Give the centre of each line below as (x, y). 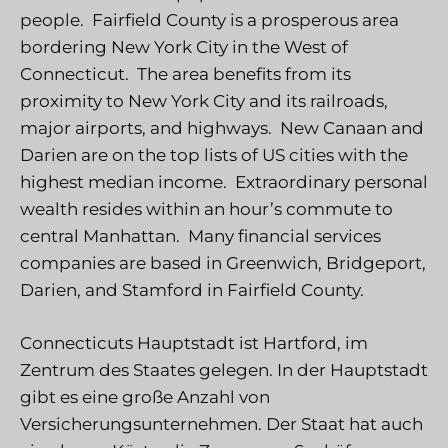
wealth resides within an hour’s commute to (206, 209)
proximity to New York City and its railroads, (204, 101)
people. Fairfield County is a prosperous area (209, 20)
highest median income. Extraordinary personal (224, 182)
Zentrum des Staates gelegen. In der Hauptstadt (224, 369)
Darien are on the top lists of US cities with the (214, 155)
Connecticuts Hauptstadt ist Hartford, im (194, 342)
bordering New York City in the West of (184, 47)
